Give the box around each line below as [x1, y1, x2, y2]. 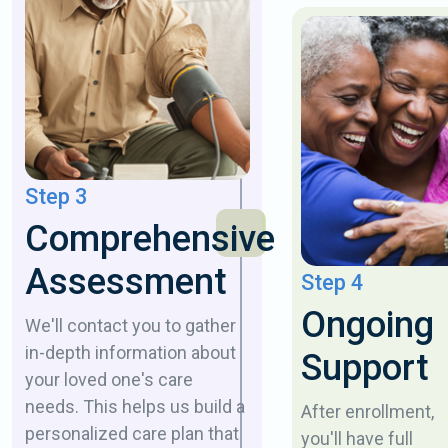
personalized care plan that [24, 423, 239, 445]
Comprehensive [24, 218, 275, 261]
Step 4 [300, 269, 363, 295]
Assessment [24, 261, 227, 304]
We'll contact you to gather [24, 315, 236, 337]
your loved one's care [24, 369, 193, 391]
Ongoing [300, 303, 434, 346]
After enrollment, [300, 400, 434, 422]
